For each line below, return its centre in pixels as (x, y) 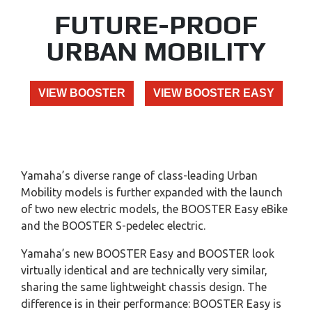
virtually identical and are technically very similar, (144, 271)
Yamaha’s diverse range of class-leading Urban (139, 176)
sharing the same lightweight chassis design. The (144, 287)
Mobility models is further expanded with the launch (152, 193)
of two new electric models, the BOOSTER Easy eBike (154, 209)
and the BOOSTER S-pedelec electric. (113, 226)
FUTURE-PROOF (156, 25)
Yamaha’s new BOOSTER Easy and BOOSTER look (148, 254)
